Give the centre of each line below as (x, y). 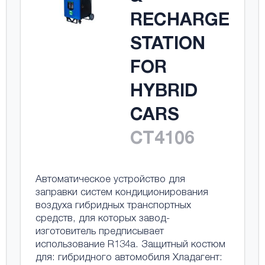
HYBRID (164, 93)
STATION (167, 46)
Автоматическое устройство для (110, 180)
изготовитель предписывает (99, 232)
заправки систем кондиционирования (122, 193)
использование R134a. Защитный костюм (130, 245)
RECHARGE (180, 22)
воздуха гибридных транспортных (113, 206)
